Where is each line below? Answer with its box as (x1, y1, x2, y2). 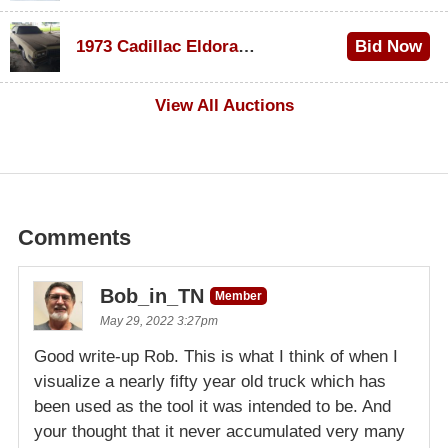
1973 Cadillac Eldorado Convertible (238, 37, 255, 57)
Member (215, 289, 262, 304)
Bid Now (354, 37, 422, 57)
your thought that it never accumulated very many (34, 422, 405, 442)
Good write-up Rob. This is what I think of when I (34, 347, 398, 367)
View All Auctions (154, 96, 294, 116)
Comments (18, 225, 131, 251)
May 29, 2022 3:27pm (100, 314, 218, 329)
